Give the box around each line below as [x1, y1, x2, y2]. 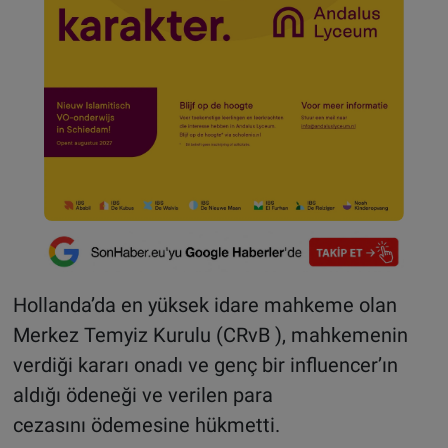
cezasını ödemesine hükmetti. [12, 412, 280, 437]
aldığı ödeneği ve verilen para [12, 382, 273, 407]
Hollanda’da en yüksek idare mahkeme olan [12, 292, 397, 317]
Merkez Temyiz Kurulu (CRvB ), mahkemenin [12, 322, 408, 347]
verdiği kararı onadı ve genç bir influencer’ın [12, 352, 398, 377]
